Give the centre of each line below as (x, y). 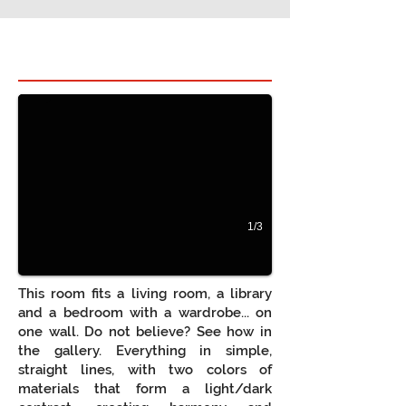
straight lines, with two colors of (145, 370)
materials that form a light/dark (145, 389)
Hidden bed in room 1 (145, 49)
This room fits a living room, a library (145, 294)
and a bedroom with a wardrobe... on (145, 313)
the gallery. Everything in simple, (145, 351)
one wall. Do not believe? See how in (145, 332)
